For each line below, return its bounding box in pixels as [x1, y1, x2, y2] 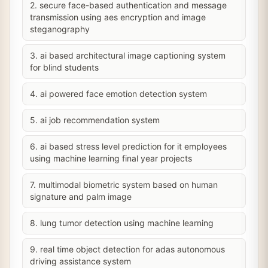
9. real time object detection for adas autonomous [30, 244, 225, 254]
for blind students [30, 62, 99, 72]
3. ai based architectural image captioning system [30, 50, 226, 60]
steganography [30, 24, 90, 34]
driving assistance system [30, 256, 131, 266]
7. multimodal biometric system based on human [30, 179, 218, 190]
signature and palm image [30, 191, 132, 202]
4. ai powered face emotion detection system [30, 89, 207, 99]
